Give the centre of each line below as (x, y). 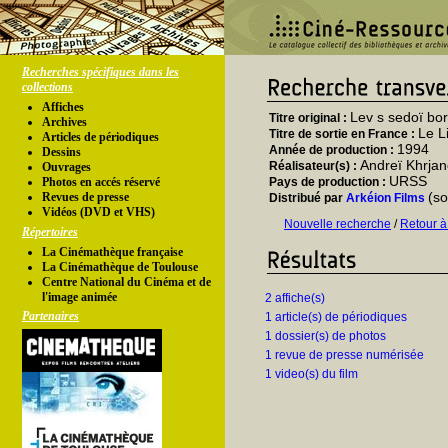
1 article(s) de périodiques (336, 317)
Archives (64, 122)
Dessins (61, 152)
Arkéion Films (385, 198)
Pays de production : (329, 182)
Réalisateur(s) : (314, 166)
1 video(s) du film (311, 374)
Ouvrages (66, 167)
